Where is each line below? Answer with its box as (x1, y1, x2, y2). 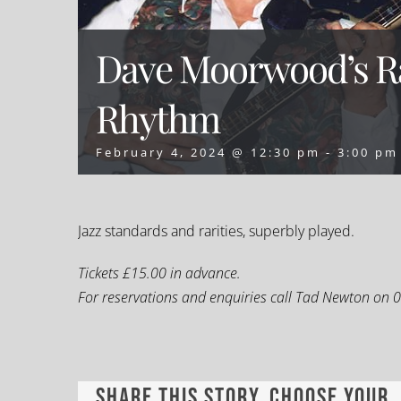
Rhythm (96, 93, 219, 143)
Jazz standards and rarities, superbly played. (77, 221, 354, 241)
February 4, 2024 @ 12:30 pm (96, 144, 320, 160)
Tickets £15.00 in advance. (77, 263, 241, 283)
